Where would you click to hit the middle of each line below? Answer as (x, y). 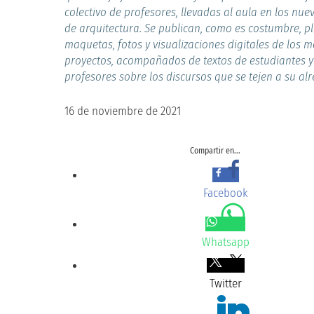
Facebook (225, 193)
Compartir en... (216, 150)
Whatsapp (225, 242)
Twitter (225, 283)
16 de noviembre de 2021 (123, 111)
